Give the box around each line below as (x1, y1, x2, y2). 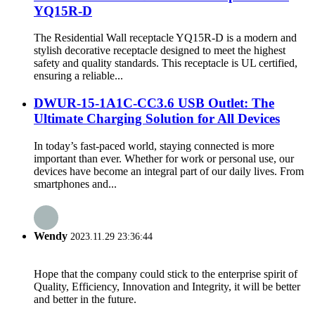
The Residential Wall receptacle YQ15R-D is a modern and (34, 32, 297, 44)
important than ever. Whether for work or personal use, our (34, 152, 294, 165)
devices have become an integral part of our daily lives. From (34, 165, 304, 177)
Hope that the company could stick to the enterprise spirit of (34, 268, 297, 281)
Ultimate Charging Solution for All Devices (34, 111, 280, 126)
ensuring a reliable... (34, 70, 123, 82)
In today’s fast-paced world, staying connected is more (34, 139, 274, 152)
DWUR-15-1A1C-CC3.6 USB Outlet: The (34, 96, 274, 110)
